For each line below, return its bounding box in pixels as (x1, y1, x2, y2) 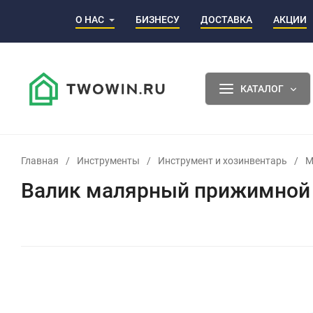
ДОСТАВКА (201, 13, 252, 25)
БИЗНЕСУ (136, 13, 180, 25)
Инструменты (77, 154, 140, 166)
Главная (21, 154, 59, 166)
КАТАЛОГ (240, 82, 284, 94)
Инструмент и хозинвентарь (158, 154, 287, 166)
